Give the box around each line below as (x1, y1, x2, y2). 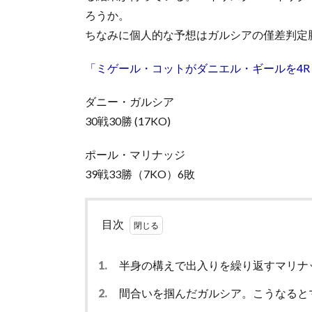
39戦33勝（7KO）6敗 (85, 166, 195, 180)
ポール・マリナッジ (85, 147, 185, 161)
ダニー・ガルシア (85, 94, 174, 108)
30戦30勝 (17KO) (85, 114, 171, 127)
